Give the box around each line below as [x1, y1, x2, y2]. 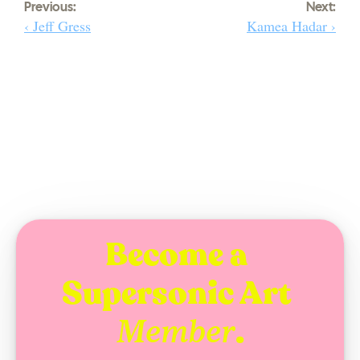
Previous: [24, 2, 76, 14]
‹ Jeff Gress [24, 16, 91, 35]
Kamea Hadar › [246, 16, 336, 35]
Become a [105, 233, 248, 276]
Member [116, 312, 235, 352]
